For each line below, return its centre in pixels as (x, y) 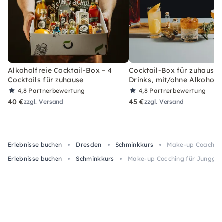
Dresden (89, 144)
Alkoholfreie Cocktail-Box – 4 (60, 70)
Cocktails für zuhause (46, 80)
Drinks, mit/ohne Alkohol (173, 80)
